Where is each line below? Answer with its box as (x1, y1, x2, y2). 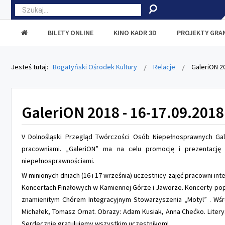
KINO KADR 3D (114, 28, 157, 37)
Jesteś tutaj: (11, 62, 51, 71)
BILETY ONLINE (48, 28, 93, 37)
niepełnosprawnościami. (22, 156, 94, 165)
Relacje (153, 62, 175, 71)
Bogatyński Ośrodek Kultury (53, 62, 137, 71)
